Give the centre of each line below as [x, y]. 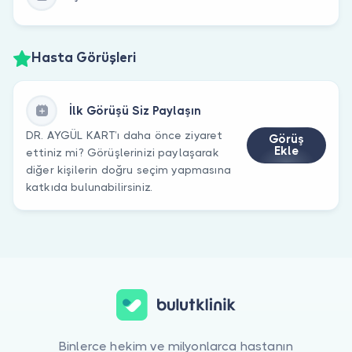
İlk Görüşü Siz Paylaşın [135, 110]
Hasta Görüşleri [84, 59]
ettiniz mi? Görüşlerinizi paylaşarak [123, 152]
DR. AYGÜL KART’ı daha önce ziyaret [125, 135]
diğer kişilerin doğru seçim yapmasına [128, 169]
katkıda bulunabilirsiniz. [90, 187]
